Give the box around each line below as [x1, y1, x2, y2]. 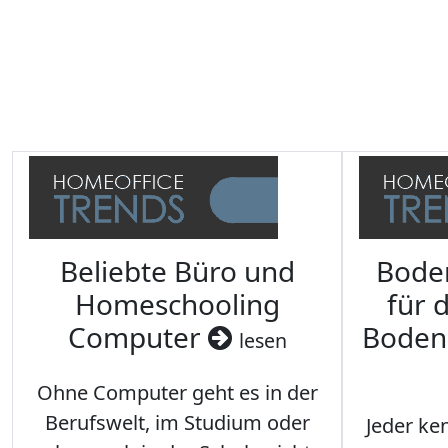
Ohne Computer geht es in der [36, 379, 318, 407]
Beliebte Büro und [59, 252, 295, 291]
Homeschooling [74, 285, 280, 324]
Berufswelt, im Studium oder [44, 409, 310, 437]
